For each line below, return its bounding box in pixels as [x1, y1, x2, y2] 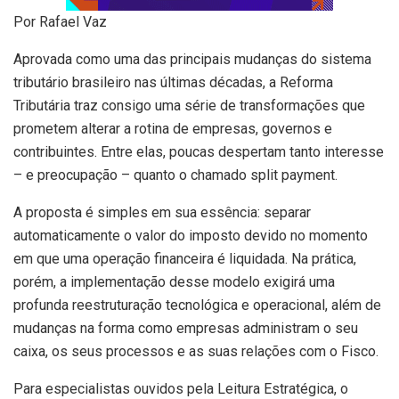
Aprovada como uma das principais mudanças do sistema [13, 50, 371, 68]
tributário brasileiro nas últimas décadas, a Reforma [13, 73, 333, 91]
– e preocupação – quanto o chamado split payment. [13, 166, 338, 183]
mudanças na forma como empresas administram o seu [13, 319, 358, 337]
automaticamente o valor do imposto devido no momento [13, 226, 368, 244]
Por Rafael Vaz [13, 12, 110, 30]
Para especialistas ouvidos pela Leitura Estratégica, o [13, 379, 348, 397]
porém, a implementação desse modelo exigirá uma [13, 273, 335, 290]
